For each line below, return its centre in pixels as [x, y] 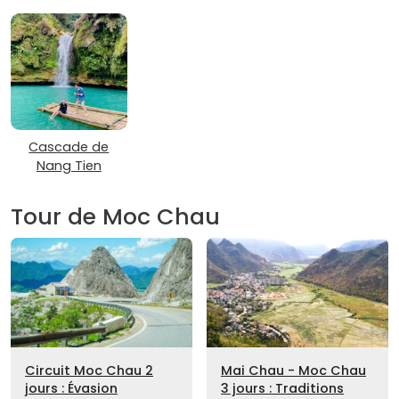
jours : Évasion [71, 388]
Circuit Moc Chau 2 [89, 370]
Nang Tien [69, 166]
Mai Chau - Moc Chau [293, 370]
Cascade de [69, 147]
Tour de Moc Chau [115, 217]
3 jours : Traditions [282, 388]
